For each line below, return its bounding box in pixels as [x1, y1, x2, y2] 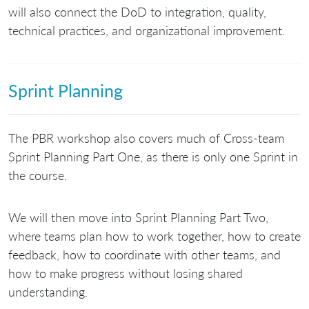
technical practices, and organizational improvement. [8, 22, 285, 38]
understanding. [8, 283, 88, 299]
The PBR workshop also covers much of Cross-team [8, 130, 284, 146]
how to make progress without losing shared [8, 265, 243, 281]
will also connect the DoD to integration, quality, [8, 3, 266, 19]
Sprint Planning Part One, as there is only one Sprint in [8, 148, 298, 164]
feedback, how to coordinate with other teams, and [8, 246, 281, 262]
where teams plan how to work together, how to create [8, 228, 301, 243]
